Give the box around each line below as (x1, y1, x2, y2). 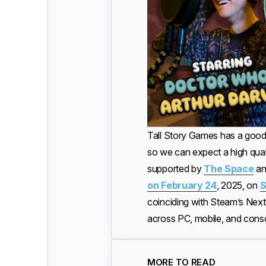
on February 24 (147, 179, 217, 191)
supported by (147, 162, 204, 175)
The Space (204, 162, 254, 175)
